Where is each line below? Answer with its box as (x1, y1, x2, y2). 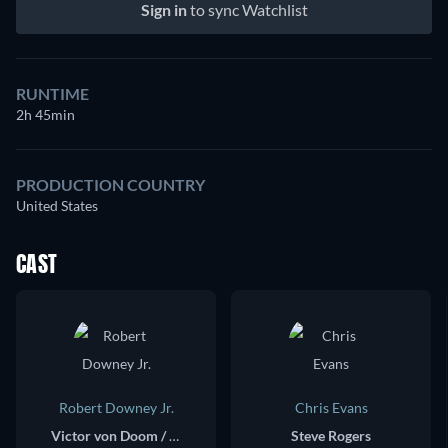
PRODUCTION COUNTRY (16, 175, 205, 194)
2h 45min (16, 106, 75, 123)
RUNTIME (16, 84, 89, 103)
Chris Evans (294, 399, 368, 416)
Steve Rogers (291, 427, 371, 444)
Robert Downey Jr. (58, 399, 174, 416)
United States (16, 197, 98, 214)
